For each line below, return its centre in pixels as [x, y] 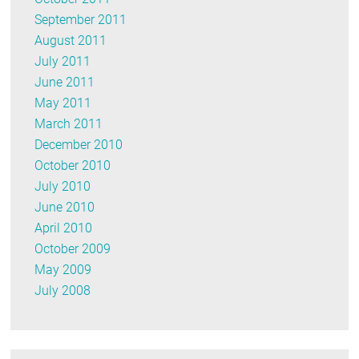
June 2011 [65, 83]
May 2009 [63, 270]
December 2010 [79, 145]
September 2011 [81, 20]
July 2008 [63, 291]
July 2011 [63, 62]
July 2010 [63, 187]
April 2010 [64, 228]
